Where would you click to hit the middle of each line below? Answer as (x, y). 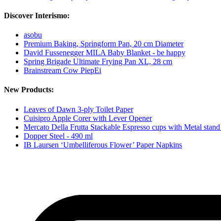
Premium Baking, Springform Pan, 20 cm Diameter (104, 44)
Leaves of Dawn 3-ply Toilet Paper (78, 109)
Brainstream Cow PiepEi (62, 71)
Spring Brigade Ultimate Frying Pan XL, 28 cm (98, 62)
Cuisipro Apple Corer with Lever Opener (88, 118)
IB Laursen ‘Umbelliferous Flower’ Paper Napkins (103, 145)
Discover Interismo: (37, 15)
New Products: (29, 90)
